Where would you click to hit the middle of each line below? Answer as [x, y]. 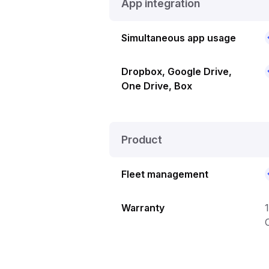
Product [142, 139]
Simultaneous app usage [179, 38]
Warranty [143, 207]
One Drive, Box [157, 86]
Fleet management [165, 174]
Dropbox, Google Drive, [177, 71]
